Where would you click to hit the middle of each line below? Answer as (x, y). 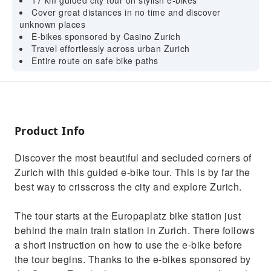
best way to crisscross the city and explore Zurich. (128, 187)
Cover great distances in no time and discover (126, 12)
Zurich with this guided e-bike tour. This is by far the (132, 172)
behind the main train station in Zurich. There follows (135, 230)
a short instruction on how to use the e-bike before (129, 245)
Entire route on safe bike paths (95, 60)
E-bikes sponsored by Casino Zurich (106, 36)
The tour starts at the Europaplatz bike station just (128, 216)
